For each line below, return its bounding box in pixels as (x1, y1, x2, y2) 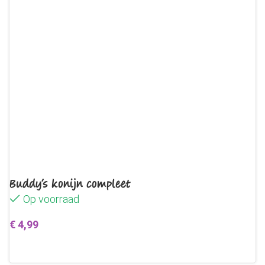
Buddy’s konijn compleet (9, 176, 131, 191)
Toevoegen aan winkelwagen (17, 244, 148, 256)
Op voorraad (23, 193, 79, 205)
